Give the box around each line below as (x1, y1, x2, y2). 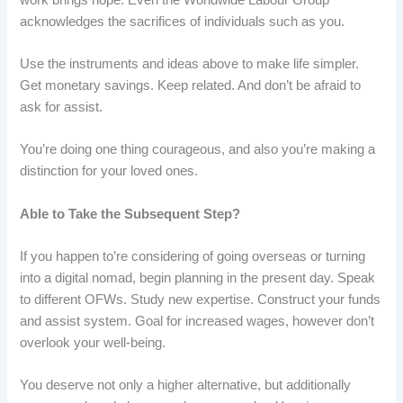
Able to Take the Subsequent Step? (20, 206, 241, 221)
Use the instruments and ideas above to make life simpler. (20, 57, 360, 72)
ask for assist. (20, 100, 103, 115)
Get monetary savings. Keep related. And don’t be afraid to (20, 78, 362, 94)
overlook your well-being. (20, 336, 166, 351)
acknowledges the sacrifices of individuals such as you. (20, 13, 345, 29)
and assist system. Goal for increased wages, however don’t (20, 314, 375, 329)
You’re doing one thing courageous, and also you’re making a (20, 142, 376, 157)
